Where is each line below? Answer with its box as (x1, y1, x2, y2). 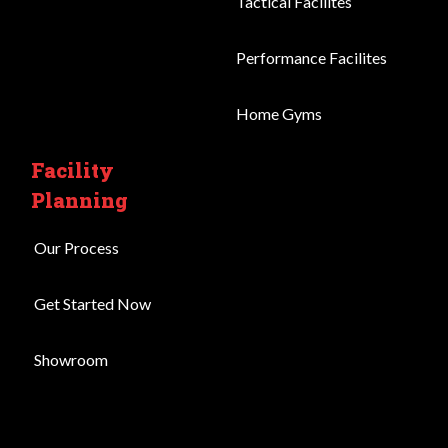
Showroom (34, 350, 109, 370)
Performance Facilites (236, 48, 387, 68)
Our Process (34, 238, 120, 258)
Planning (31, 187, 129, 214)
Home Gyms (236, 104, 322, 124)
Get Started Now (34, 294, 152, 314)
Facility (31, 157, 115, 184)
